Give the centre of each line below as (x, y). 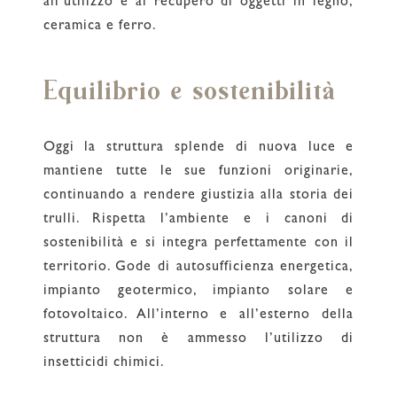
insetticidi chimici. (104, 363)
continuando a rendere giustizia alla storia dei (198, 195)
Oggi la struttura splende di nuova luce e (198, 148)
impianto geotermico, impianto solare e (198, 291)
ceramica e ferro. (100, 26)
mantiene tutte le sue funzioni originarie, (198, 171)
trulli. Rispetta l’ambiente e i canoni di (198, 219)
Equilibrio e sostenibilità (189, 91)
